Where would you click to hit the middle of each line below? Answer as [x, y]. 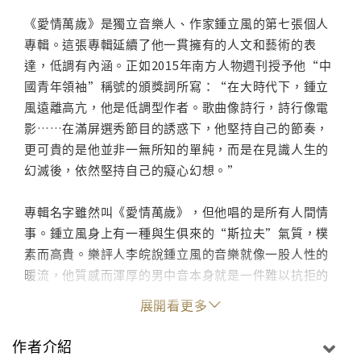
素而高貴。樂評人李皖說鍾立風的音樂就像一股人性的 [176, 254]
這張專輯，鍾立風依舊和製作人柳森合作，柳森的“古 [176, 338]
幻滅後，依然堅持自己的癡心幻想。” [132, 170]
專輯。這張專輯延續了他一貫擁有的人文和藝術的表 [170, 44]
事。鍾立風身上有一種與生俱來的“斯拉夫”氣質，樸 [176, 233]
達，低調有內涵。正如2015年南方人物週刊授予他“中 [178, 65]
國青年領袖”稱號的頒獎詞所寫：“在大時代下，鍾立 [176, 86]
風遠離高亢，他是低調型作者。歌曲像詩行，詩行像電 [176, 107]
